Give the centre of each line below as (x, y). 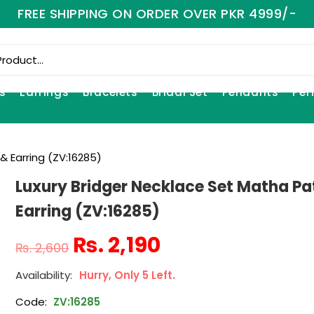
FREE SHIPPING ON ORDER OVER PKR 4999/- (157, 14)
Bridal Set (180, 92)
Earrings (45, 92)
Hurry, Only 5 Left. (128, 275)
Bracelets (110, 92)
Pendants (250, 92)
